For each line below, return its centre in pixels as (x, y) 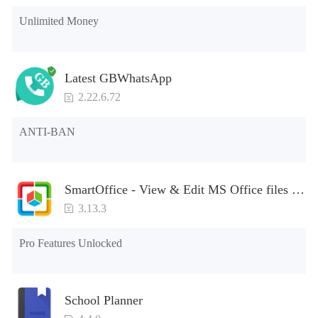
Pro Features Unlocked (71, 243)
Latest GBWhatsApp (118, 78)
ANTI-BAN (48, 132)
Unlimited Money (59, 21)
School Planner (103, 301)
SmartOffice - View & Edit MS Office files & (183, 189)
